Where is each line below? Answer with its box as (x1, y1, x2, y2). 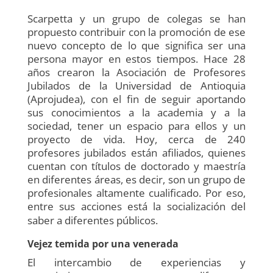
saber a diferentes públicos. (27, 213, 158, 227)
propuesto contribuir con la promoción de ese (27, 24, 246, 39)
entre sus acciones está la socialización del (27, 199, 246, 213)
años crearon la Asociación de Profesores (27, 65, 246, 79)
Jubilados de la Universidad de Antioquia (27, 78, 246, 93)
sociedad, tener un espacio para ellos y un (27, 118, 246, 133)
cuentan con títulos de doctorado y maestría (27, 158, 246, 173)
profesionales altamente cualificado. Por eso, (27, 185, 246, 200)
